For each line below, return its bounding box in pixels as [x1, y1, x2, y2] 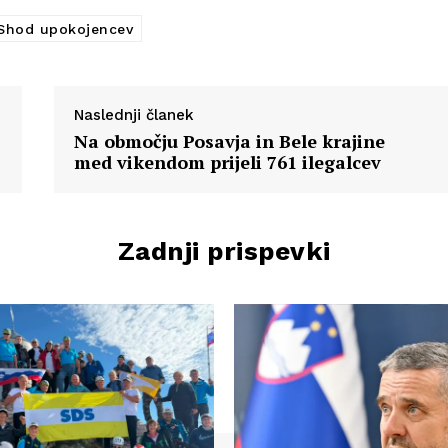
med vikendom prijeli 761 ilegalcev [74, 149, 382, 174]
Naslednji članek [74, 105, 195, 124]
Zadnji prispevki [117, 235, 331, 266]
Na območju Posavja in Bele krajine [74, 128, 386, 153]
